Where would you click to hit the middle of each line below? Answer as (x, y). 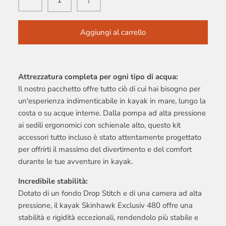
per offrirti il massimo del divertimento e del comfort (105, 150)
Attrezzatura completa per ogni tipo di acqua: (98, 77)
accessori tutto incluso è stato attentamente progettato (110, 137)
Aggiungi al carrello (113, 32)
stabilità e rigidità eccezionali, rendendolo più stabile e (108, 218)
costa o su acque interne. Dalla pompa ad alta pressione (112, 113)
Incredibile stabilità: (53, 181)
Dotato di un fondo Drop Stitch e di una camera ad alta (110, 193)
